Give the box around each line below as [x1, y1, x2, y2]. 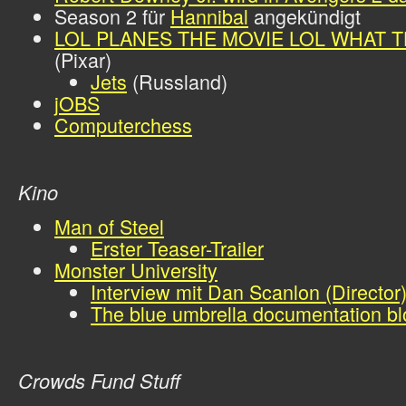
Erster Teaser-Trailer [91, 234, 264, 262]
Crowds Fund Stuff [18, 366, 180, 394]
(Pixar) [54, 45, 111, 73]
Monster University [54, 256, 217, 284]
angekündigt [248, 2, 361, 30]
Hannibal [170, 2, 248, 30]
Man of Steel [54, 212, 164, 240]
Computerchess [54, 111, 192, 139]
